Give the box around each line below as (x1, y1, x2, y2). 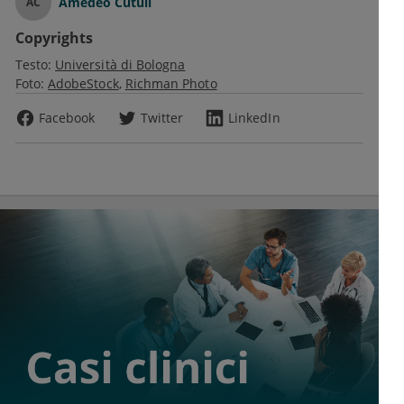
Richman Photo (124, 75, 217, 93)
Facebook (39, 109, 96, 127)
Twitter (140, 109, 184, 127)
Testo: (15, 56, 51, 74)
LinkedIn (228, 109, 280, 127)
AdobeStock (48, 75, 119, 93)
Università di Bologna (55, 56, 186, 74)
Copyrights (15, 28, 93, 49)
